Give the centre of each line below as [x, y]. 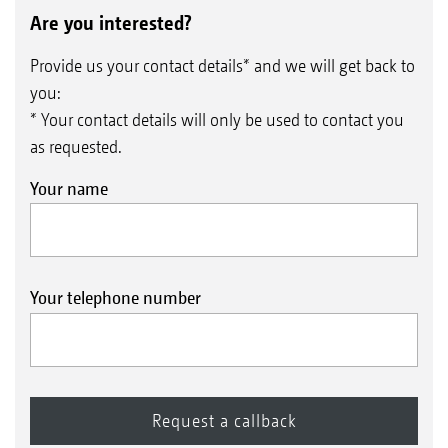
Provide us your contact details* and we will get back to [222, 65]
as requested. [76, 146]
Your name [69, 188]
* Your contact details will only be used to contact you [217, 119]
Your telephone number [115, 298]
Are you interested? [111, 22]
